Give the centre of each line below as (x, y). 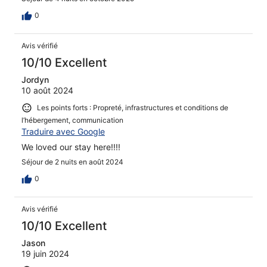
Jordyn (35, 79)
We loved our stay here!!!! (71, 147)
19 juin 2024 (45, 253)
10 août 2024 (47, 90)
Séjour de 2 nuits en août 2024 (72, 162)
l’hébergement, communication (72, 120)
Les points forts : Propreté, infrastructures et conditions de (133, 107)
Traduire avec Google (63, 131)
